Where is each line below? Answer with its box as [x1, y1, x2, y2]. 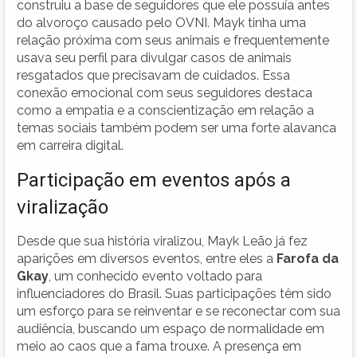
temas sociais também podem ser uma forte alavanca [17, 120, 336, 135]
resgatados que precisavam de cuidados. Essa [17, 67, 290, 83]
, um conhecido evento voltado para [49, 268, 262, 284]
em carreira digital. [17, 137, 124, 153]
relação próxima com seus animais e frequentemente [17, 32, 329, 48]
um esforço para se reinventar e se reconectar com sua [17, 303, 340, 319]
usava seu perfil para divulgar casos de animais [17, 49, 292, 65]
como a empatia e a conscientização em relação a [17, 102, 314, 118]
